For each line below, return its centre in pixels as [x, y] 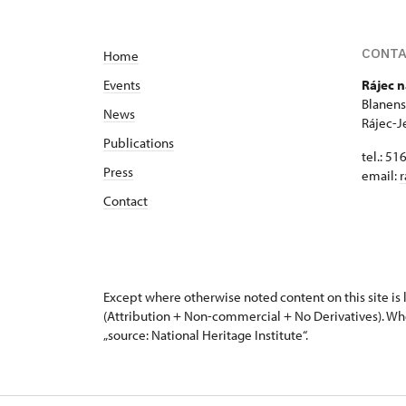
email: [381, 175]
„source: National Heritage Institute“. [206, 335]
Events [122, 85]
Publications [139, 143]
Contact [126, 201]
